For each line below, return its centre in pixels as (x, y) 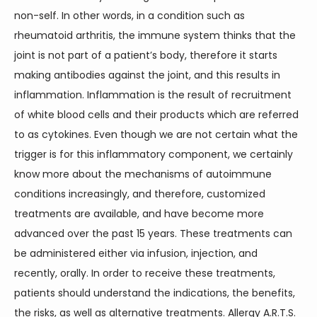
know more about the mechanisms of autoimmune (143, 174)
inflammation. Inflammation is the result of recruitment (153, 95)
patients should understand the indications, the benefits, (155, 293)
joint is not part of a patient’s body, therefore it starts (146, 55)
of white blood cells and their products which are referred (156, 115)
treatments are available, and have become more (139, 214)
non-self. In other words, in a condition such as (129, 16)
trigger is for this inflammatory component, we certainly (154, 154)
